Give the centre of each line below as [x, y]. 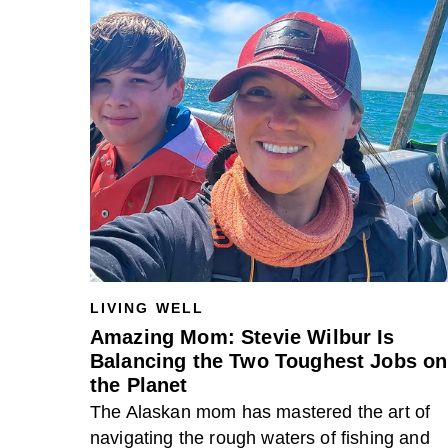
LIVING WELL [147, 308]
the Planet [139, 385]
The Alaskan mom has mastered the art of [260, 412]
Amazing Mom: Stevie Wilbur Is [242, 337]
